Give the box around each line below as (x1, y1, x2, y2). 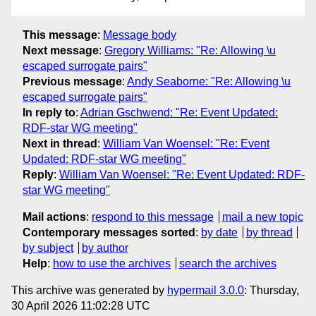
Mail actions (23, 210, 86, 223)
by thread (245, 226, 293, 238)
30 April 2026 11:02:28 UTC (11, 299, 150, 312)
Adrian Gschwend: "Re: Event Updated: (80, 106, 278, 119)
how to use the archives (53, 257, 171, 269)
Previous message (23, 75, 122, 87)
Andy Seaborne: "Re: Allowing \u (127, 75, 291, 87)
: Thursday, (244, 284, 299, 296)
